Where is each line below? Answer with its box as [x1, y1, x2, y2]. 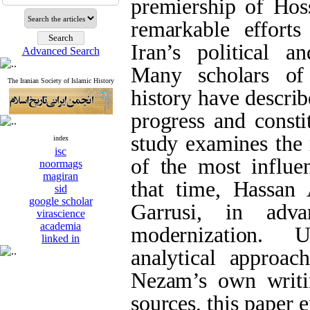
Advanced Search [21, 45, 100, 57]
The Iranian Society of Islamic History [7, 77, 114, 84]
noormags [39, 158, 82, 170]
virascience [36, 208, 85, 219]
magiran [43, 170, 78, 182]
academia [40, 220, 81, 232]
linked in [42, 232, 80, 244]
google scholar [28, 195, 93, 207]
